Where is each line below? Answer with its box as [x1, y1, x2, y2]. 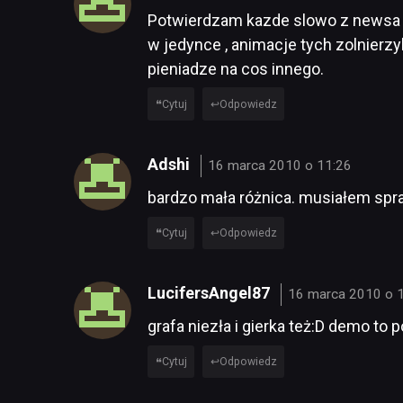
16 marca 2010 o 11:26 [208, 157, 353, 174]
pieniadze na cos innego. [148, 58, 324, 78]
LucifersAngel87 [148, 283, 273, 303]
